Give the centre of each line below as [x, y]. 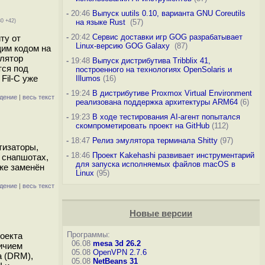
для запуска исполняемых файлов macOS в [155, 164]
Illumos [88, 78]
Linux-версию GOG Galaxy [124, 46]
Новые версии [161, 214]
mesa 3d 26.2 [117, 243]
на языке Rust [101, 22]
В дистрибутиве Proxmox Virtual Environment [172, 93]
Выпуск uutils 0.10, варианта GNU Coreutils [169, 13]
